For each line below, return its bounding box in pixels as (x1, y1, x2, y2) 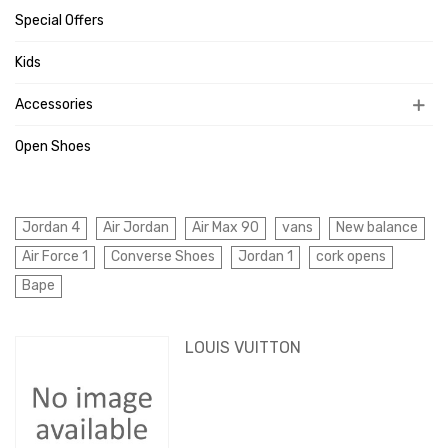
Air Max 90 (192, 219, 259, 236)
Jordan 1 (238, 248, 293, 265)
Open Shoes (15, 138, 91, 155)
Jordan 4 (22, 219, 80, 236)
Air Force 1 (22, 248, 88, 265)
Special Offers (15, 12, 104, 29)
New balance (336, 219, 418, 236)
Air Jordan (103, 219, 169, 236)
